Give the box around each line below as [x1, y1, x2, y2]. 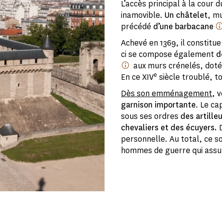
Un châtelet [165, 10, 208, 21]
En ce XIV [121, 72, 154, 83]
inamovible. [121, 10, 165, 21]
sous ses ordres [121, 111, 181, 122]
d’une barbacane [153, 21, 216, 32]
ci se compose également [121, 49, 217, 60]
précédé [121, 21, 154, 32]
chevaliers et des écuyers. [121, 122, 218, 133]
